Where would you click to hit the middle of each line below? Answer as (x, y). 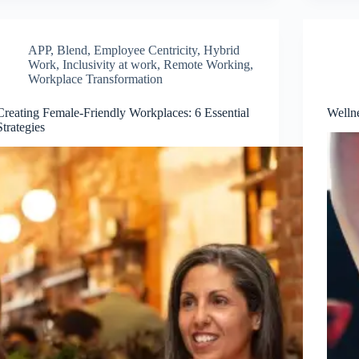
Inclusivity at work (110, 64)
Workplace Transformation (96, 79)
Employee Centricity (146, 50)
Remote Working (207, 64)
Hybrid (222, 50)
